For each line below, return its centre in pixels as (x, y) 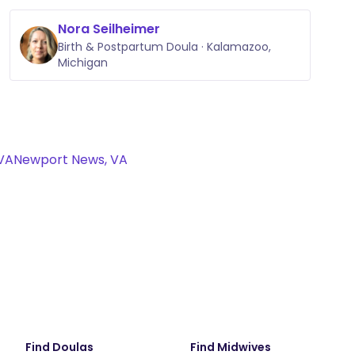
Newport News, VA (71, 160)
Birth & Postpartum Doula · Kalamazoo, (164, 47)
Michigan (83, 63)
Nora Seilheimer (109, 29)
